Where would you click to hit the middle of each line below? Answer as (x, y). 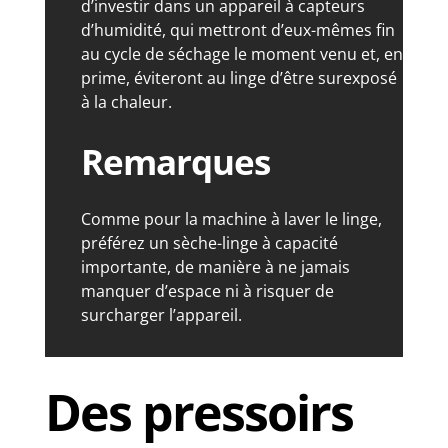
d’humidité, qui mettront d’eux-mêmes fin (237, 30)
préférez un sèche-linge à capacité (209, 243)
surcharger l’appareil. (161, 315)
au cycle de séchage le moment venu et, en (241, 54)
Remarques (175, 162)
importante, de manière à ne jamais (215, 267)
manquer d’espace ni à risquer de (207, 291)
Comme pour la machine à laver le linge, (231, 219)
